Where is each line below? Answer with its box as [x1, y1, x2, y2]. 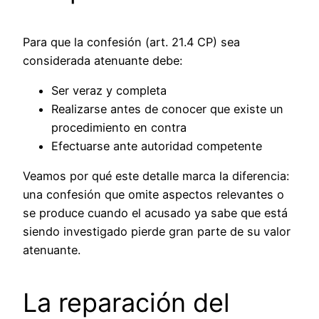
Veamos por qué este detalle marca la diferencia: [23, 169, 289, 184]
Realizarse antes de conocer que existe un [51, 101, 283, 116]
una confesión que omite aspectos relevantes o [23, 187, 284, 202]
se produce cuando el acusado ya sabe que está [23, 206, 288, 221]
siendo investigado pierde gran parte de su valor [23, 224, 291, 239]
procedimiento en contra [51, 120, 187, 135]
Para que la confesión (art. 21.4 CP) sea [23, 34, 240, 49]
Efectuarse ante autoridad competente [51, 138, 262, 153]
